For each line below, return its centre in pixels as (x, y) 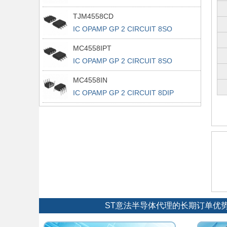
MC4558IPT (92, 48)
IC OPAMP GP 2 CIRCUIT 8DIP (123, 93)
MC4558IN (90, 80)
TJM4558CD (93, 16)
